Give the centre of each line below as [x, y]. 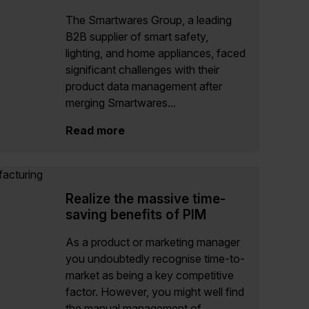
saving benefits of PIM [136, 214]
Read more [95, 130]
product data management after [144, 86]
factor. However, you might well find [155, 291]
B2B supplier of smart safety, [137, 36]
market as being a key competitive [150, 275]
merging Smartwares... [121, 102]
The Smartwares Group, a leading [149, 20]
